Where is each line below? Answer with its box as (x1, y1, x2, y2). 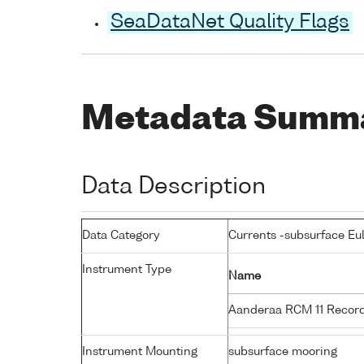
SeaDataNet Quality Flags (110, 13, 349, 33)
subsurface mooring (228, 345, 337, 357)
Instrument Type (82, 263, 171, 275)
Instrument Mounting (82, 345, 197, 357)
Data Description (81, 175, 266, 198)
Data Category (82, 229, 160, 241)
